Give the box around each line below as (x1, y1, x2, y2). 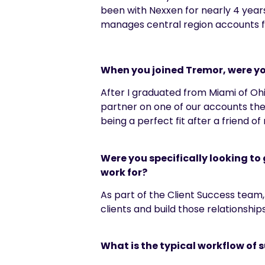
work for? (101, 165, 149, 179)
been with (101, 4, 149, 17)
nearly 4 (201, 4, 240, 17)
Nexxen (149, 4, 183, 17)
